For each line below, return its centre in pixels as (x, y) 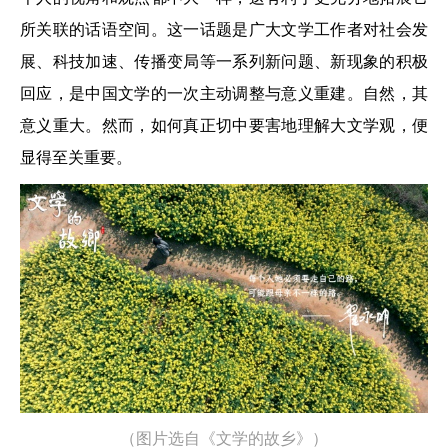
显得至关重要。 (76, 157)
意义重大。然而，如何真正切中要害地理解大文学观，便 (224, 125)
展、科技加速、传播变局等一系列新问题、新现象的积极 (224, 61)
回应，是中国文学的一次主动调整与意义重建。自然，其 (224, 93)
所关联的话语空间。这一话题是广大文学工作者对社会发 (224, 29)
